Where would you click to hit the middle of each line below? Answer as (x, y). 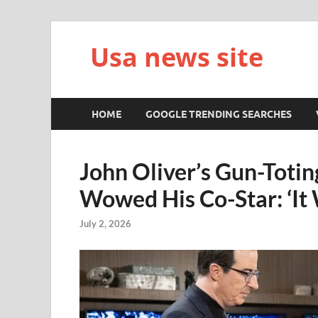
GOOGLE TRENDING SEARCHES (219, 114)
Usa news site (177, 57)
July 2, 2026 (105, 224)
